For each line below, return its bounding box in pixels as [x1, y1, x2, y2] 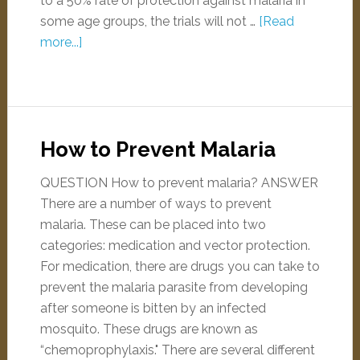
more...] [39, 35, 82, 50]
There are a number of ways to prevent [39, 196, 272, 211]
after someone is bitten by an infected [39, 301, 266, 316]
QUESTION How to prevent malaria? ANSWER [39, 175, 318, 190]
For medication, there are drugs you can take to [39, 259, 320, 274]
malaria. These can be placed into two [39, 217, 266, 232]
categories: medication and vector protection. [39, 238, 310, 253]
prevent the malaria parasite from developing [39, 280, 308, 295]
